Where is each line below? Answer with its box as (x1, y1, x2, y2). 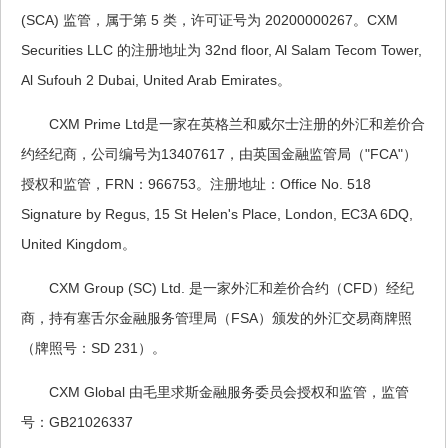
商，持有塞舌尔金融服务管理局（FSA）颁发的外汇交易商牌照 (21, 309, 412, 326)
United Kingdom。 (21, 235, 136, 252)
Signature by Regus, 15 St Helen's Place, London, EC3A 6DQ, (21, 205, 413, 222)
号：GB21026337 (21, 413, 133, 430)
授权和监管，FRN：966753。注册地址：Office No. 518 (21, 175, 371, 192)
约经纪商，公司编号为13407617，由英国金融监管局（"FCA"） (21, 145, 417, 162)
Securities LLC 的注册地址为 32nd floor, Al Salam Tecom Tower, (21, 41, 422, 58)
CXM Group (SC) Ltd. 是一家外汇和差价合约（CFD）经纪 (49, 279, 414, 296)
